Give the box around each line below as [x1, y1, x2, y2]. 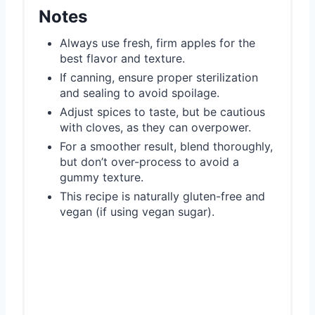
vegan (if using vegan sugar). [60, 204, 214, 219]
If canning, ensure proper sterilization [60, 70, 258, 84]
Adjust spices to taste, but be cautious [60, 104, 265, 119]
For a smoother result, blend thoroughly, [60, 139, 273, 153]
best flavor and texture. [60, 51, 185, 65]
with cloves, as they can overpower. [60, 120, 251, 134]
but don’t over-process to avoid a [60, 154, 239, 169]
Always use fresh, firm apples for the [60, 35, 255, 50]
